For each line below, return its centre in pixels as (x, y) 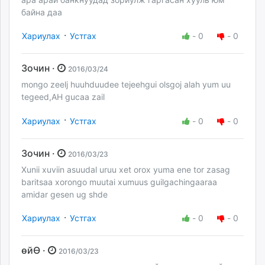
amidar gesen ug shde (64, 194)
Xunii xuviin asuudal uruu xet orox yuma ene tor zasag (126, 169)
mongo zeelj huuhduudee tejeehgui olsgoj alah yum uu (126, 85)
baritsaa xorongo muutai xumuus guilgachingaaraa (119, 182)
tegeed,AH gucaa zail (63, 97)
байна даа (42, 12)
